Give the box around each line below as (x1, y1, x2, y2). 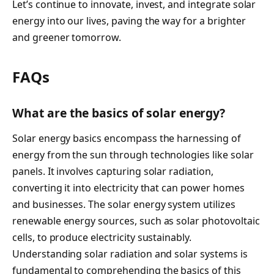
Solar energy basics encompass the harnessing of (12, 131, 241, 146)
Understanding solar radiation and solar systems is (12, 247, 248, 261)
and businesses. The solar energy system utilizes (12, 198, 235, 212)
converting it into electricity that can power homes (12, 181, 245, 195)
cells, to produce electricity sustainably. (12, 231, 191, 245)
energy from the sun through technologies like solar (12, 148, 254, 162)
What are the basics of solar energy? (12, 104, 226, 121)
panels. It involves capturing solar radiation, (12, 165, 213, 179)
